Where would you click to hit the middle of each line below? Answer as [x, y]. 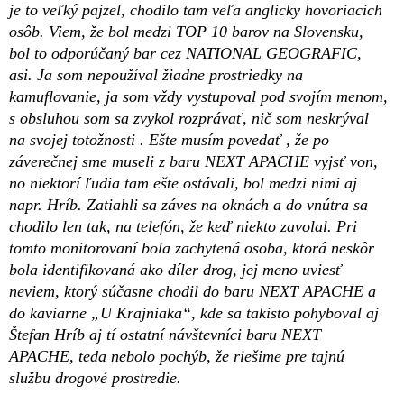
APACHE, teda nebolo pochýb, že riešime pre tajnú [177, 357]
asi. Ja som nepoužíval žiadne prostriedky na [156, 75]
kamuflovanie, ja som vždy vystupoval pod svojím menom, [198, 97]
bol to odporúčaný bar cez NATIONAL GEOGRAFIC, [185, 54]
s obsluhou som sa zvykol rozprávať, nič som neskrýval [189, 119]
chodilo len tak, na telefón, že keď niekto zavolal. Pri [183, 227]
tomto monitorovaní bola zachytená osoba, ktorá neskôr [192, 248]
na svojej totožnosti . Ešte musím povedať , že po [169, 140]
